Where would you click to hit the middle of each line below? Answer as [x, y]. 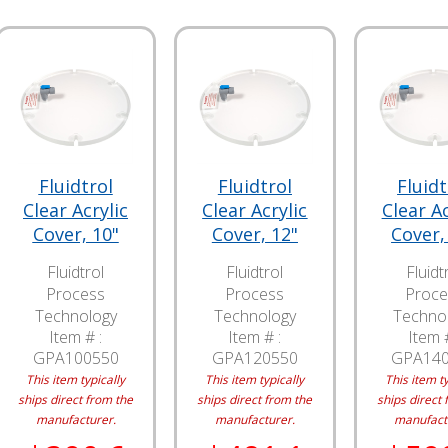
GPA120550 [254, 358]
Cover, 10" [75, 234]
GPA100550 [75, 358]
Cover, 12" [254, 234]
